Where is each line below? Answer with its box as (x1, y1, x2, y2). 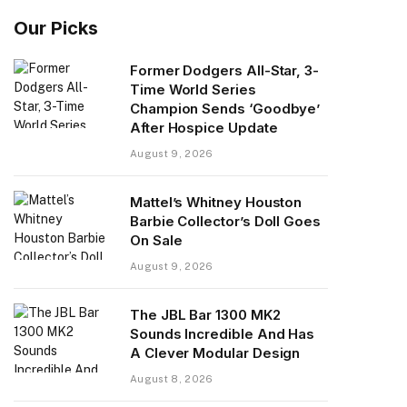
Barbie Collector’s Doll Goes (130, 212, 321, 230)
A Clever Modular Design (130, 343, 301, 362)
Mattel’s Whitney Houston (130, 193, 303, 211)
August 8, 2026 (130, 372, 213, 384)
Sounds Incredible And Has (130, 324, 315, 342)
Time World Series (130, 80, 256, 98)
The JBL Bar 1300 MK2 (130, 305, 281, 323)
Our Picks (14, 16, 98, 39)
